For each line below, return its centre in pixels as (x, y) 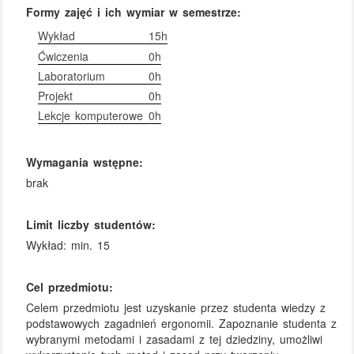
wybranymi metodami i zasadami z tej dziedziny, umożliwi (175, 339)
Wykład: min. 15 (68, 245)
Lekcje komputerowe (91, 116)
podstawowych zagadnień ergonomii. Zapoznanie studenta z (182, 323)
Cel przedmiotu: (70, 287)
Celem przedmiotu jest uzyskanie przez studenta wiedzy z (176, 307)
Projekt (56, 96)
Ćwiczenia (64, 56)
